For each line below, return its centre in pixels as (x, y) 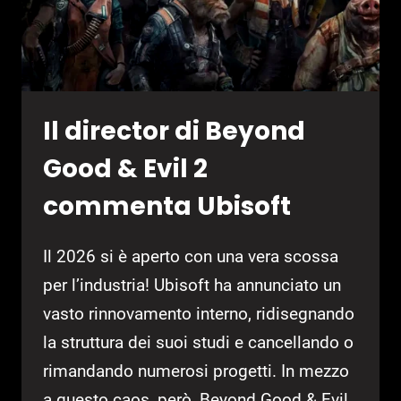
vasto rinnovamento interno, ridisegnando (199, 314)
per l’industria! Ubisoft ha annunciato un (192, 286)
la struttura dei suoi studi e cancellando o (198, 343)
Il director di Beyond (174, 132)
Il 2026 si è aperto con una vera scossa (191, 257)
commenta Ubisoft (167, 207)
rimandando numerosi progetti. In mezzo (196, 371)
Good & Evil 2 (125, 169)
